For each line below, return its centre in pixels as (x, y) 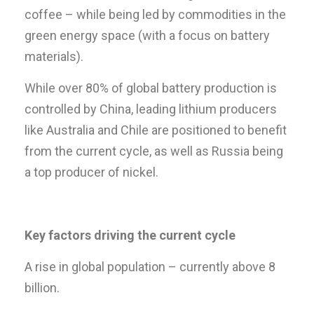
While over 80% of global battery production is (151, 88)
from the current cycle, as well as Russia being (154, 151)
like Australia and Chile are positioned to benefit (156, 130)
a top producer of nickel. (91, 172)
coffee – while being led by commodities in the (155, 14)
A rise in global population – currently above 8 (150, 266)
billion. (42, 287)
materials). (54, 56)
